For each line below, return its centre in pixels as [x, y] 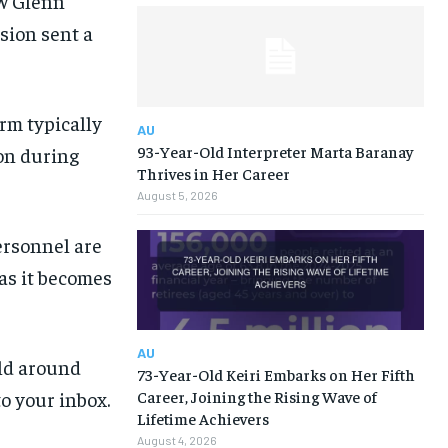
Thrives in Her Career [213, 172]
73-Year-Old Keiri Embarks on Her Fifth [275, 374]
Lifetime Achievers [202, 418]
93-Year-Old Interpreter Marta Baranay [274, 150]
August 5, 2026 [177, 194]
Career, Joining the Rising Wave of [256, 396]
